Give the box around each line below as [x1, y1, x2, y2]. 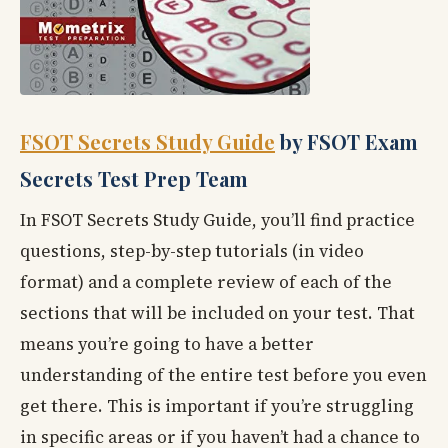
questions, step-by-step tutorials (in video [20, 239, 364, 264]
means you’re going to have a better [20, 332, 314, 357]
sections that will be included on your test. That [20, 301, 415, 326]
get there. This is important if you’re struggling [20, 394, 414, 419]
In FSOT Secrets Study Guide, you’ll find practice [20, 208, 415, 233]
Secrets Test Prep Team [20, 165, 248, 193]
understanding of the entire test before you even [20, 363, 427, 388]
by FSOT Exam [275, 128, 418, 156]
